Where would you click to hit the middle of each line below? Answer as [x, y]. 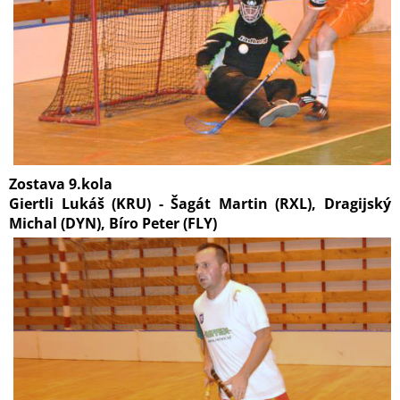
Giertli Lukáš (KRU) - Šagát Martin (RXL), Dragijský [200, 204]
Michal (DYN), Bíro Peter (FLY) [113, 223]
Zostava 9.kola [61, 184]
